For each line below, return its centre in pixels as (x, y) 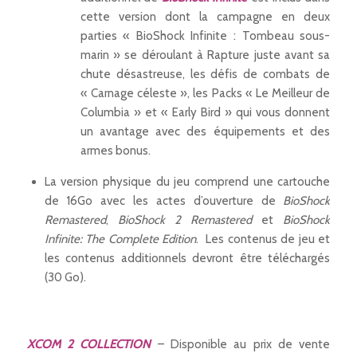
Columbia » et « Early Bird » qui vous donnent (205, 113)
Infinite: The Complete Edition (120, 239)
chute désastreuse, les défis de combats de (205, 75)
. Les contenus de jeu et (263, 239)
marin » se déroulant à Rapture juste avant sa (205, 55)
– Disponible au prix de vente (244, 345)
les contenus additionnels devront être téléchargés (187, 259)
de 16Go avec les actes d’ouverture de (164, 201)
